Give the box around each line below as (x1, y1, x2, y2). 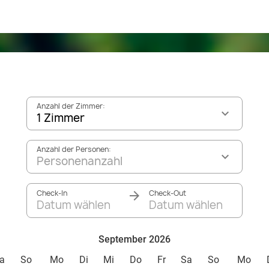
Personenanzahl (37, 154, 122, 169)
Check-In (37, 188, 67, 198)
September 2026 (98, 234, 171, 245)
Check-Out (149, 188, 186, 198)
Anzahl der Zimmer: (37, 101, 105, 111)
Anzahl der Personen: (37, 144, 111, 154)
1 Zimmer (37, 110, 85, 125)
